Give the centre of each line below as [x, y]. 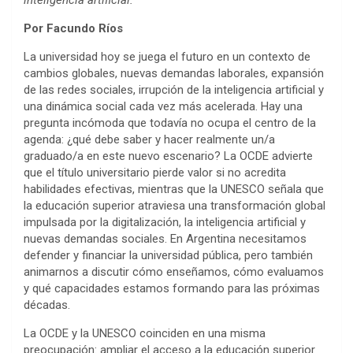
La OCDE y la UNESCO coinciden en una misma [145, 334]
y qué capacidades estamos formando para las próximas [172, 289]
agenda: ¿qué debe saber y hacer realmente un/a [149, 140]
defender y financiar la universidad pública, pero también [168, 256]
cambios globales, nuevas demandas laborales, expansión [174, 74]
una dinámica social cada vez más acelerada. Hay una [163, 107]
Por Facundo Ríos [73, 29]
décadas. [47, 305]
